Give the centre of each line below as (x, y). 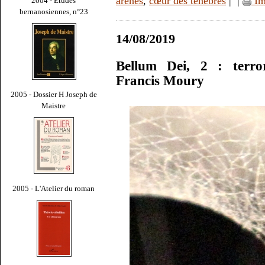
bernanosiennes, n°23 (54, 11)
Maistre (54, 105)
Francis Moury (160, 81)
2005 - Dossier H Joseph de (54, 94)
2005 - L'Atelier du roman (54, 188)
